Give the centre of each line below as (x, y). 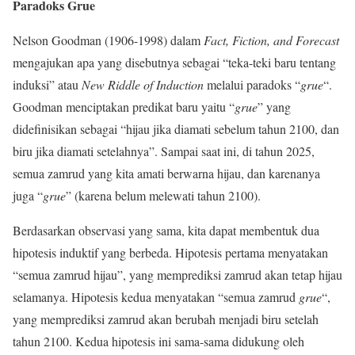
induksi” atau (47, 85)
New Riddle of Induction (143, 85)
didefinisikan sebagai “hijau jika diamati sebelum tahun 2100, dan (176, 129)
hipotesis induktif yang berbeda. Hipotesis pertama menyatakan (170, 253)
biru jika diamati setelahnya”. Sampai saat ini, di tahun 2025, (164, 151)
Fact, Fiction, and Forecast (271, 40)
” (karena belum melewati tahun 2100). (165, 196)
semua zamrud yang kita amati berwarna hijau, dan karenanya (166, 174)
